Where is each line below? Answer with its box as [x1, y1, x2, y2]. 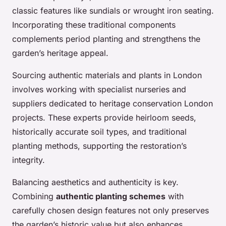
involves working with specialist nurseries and [12, 84, 186, 95]
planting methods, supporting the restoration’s [12, 141, 187, 151]
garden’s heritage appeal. [12, 48, 108, 59]
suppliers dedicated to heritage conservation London [12, 98, 213, 109]
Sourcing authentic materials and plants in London [12, 70, 202, 81]
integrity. [12, 155, 45, 165]
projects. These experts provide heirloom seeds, [12, 112, 196, 123]
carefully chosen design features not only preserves [12, 205, 209, 216]
